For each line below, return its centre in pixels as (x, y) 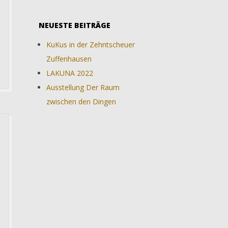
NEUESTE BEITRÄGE (75, 25)
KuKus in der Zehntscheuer (91, 45)
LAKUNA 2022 (70, 73)
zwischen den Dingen (81, 102)
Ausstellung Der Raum (83, 87)
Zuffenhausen (69, 59)
